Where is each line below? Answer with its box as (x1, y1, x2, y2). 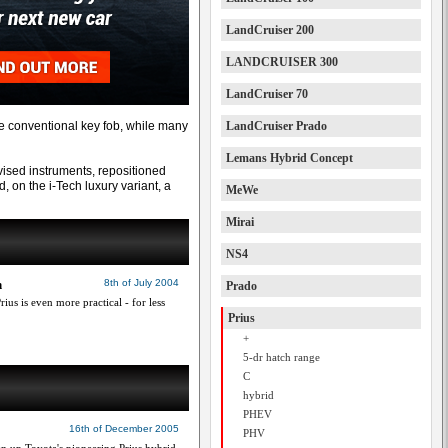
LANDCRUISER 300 (226, 55, 338, 69)
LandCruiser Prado (226, 119, 327, 133)
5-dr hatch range (243, 351, 320, 363)
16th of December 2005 (69, 423, 179, 434)
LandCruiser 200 (226, 23, 314, 37)
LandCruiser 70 (226, 87, 308, 101)
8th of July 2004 (104, 277, 179, 288)
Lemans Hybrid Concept (226, 151, 353, 165)
